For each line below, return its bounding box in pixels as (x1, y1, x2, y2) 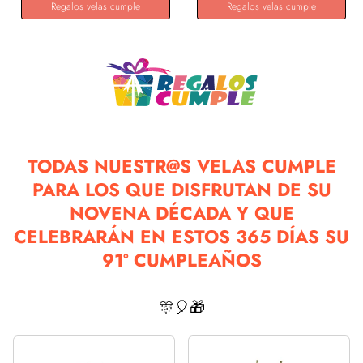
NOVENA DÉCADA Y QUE (69, 200, 294, 226)
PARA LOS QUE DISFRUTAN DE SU (32, 177, 331, 203)
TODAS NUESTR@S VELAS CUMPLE (27, 153, 336, 179)
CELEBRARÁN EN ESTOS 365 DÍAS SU (14, 224, 349, 250)
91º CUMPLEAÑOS (101, 247, 262, 273)
